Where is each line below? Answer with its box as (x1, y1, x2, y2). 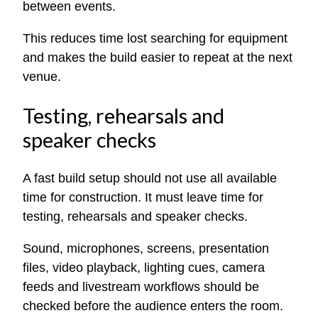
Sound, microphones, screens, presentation (23, 241, 269, 256)
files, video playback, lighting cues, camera (23, 261, 265, 275)
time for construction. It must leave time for (23, 190, 263, 205)
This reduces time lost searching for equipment (23, 31, 287, 46)
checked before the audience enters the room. (23, 299, 283, 314)
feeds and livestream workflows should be (23, 280, 259, 295)
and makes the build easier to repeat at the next (23, 50, 292, 65)
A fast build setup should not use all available (23, 171, 277, 186)
